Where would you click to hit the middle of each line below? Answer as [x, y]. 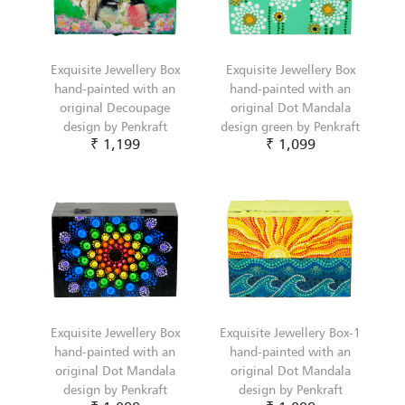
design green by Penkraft [290, 126]
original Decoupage [115, 107]
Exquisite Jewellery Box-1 [290, 332]
